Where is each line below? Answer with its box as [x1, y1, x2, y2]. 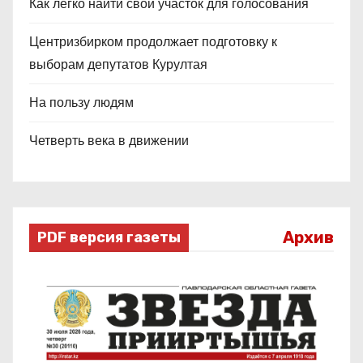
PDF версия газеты [37, 228, 181, 247]
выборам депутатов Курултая [29, 55, 207, 75]
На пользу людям [29, 93, 134, 113]
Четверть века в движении [29, 131, 189, 151]
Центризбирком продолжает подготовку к [29, 32, 277, 52]
